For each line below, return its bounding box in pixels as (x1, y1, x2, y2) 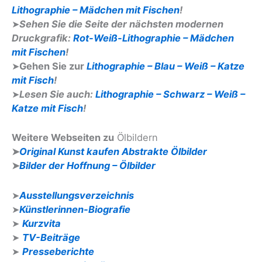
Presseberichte (22, 245, 94, 257)
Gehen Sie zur (19, 60, 87, 73)
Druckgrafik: (12, 32, 73, 44)
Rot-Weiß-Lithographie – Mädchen (73, 32, 234, 44)
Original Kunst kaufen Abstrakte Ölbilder (19, 146, 207, 158)
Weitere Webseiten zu (12, 132, 114, 144)
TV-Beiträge (22, 231, 80, 243)
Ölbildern (114, 132, 158, 144)
